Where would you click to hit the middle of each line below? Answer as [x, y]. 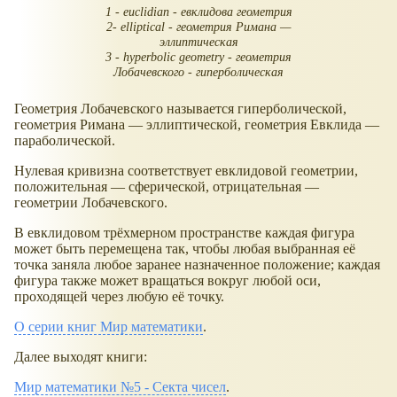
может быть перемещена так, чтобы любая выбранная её [185, 248]
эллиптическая [198, 42]
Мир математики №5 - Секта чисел [120, 386]
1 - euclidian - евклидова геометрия [198, 12]
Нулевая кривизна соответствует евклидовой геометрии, [186, 170]
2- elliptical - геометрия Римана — [198, 27]
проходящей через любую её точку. [119, 296]
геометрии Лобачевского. [91, 202]
